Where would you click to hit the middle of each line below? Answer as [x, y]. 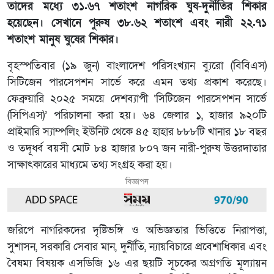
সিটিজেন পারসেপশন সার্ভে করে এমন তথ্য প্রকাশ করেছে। [137, 83]
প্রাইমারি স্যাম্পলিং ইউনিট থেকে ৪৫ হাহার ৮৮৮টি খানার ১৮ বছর [137, 132]
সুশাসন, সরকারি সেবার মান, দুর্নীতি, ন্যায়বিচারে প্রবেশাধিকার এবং [137, 247]
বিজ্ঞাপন [137, 182]
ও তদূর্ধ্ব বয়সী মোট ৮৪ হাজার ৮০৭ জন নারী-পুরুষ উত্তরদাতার [137, 149]
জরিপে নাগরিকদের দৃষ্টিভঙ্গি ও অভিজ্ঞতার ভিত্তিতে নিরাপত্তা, [137, 230]
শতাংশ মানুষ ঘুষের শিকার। [63, 40]
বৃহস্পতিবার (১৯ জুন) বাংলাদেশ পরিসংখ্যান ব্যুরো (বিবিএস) [137, 66]
